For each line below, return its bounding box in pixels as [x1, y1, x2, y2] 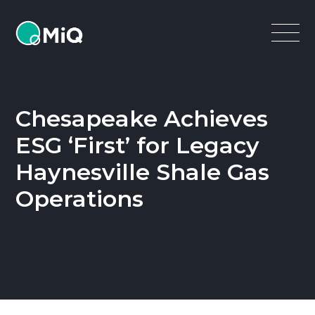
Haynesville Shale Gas [15, 158, 270, 186]
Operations [15, 185, 144, 212]
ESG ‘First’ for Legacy [15, 131, 260, 159]
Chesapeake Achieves [15, 105, 269, 132]
